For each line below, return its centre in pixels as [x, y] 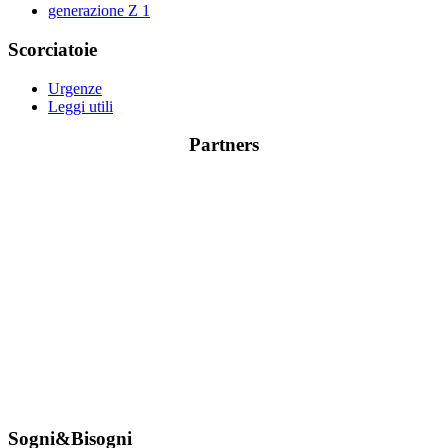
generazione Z [95, 11]
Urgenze [75, 88]
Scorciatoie [52, 49]
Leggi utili [80, 106]
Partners [224, 145]
